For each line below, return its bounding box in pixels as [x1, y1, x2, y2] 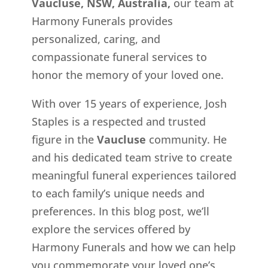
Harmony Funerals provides [31, 14, 173, 29]
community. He [145, 132, 227, 147]
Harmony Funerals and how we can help [31, 240, 236, 255]
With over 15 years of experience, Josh [31, 96, 227, 111]
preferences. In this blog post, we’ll [31, 204, 209, 219]
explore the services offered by [31, 222, 190, 237]
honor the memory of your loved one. [31, 68, 224, 83]
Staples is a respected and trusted [31, 114, 206, 129]
